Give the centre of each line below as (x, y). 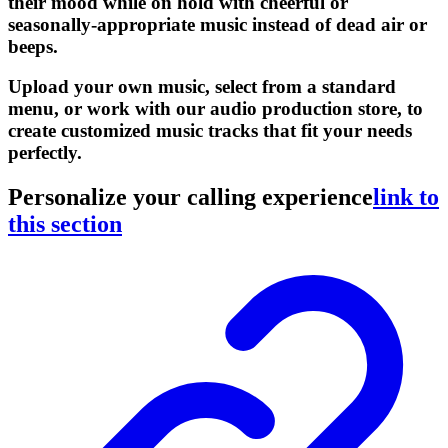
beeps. (33, 46)
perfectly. (45, 153)
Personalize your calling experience (190, 197)
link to (406, 197)
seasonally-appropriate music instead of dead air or (217, 24)
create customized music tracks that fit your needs (210, 131)
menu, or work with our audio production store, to (215, 109)
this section (65, 224)
